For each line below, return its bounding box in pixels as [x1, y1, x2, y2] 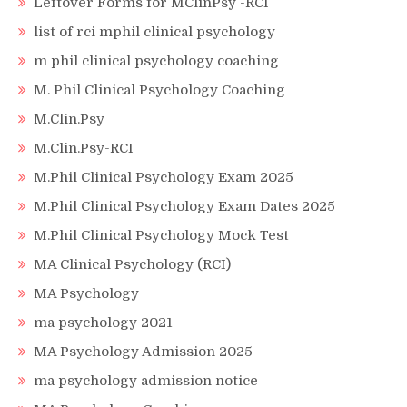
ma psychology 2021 [34, 313, 173, 331]
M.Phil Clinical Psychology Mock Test [34, 226, 289, 243]
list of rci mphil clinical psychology [34, 23, 275, 40]
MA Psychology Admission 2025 [34, 342, 253, 360]
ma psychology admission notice [34, 372, 258, 389]
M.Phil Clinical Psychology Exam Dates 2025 [34, 197, 335, 214]
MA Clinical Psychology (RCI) [34, 255, 231, 273]
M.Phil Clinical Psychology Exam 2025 [34, 168, 293, 185]
